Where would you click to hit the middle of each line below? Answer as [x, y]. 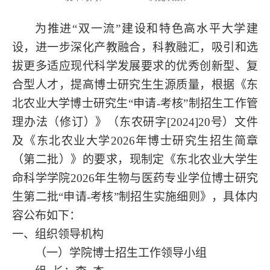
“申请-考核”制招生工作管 [193, 103]
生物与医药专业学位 [159, 178]
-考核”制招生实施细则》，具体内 [172, 196]
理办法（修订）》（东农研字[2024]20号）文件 [135, 122]
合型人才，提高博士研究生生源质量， [112, 84]
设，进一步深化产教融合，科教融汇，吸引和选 [135, 47]
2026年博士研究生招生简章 [184, 140]
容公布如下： [46, 215]
